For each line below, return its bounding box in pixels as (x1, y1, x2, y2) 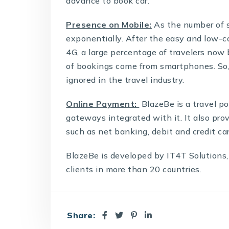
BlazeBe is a (139, 98, 193, 109)
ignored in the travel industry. (66, 74, 185, 85)
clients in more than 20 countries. (66, 164, 202, 174)
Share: (67, 210, 95, 221)
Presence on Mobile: (66, 19, 152, 30)
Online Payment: (66, 98, 140, 109)
